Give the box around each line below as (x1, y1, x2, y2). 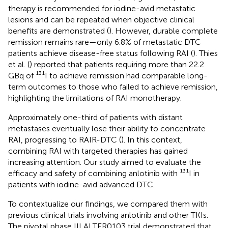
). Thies (193, 48, 218, 58)
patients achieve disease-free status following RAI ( (8, 48, 193, 58)
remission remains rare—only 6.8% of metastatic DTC (8, 37, 201, 47)
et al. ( (8, 59, 30, 69)
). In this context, (121, 134, 182, 145)
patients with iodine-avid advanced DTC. (8, 179, 155, 189)
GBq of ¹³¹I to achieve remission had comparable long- (8, 70, 208, 80)
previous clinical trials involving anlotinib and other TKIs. (8, 210, 208, 220)
